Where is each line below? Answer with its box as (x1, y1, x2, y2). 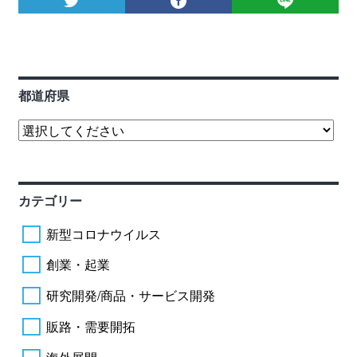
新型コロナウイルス (45, 224, 161, 243)
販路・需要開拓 (45, 317, 135, 336)
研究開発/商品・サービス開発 (45, 286, 215, 305)
